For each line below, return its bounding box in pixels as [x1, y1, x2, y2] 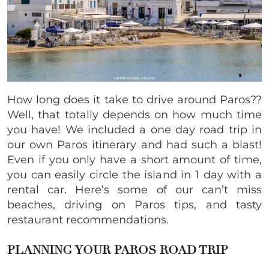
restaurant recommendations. [7, 213, 172, 226]
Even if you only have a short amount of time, [7, 153, 262, 166]
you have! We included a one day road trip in [7, 122, 262, 136]
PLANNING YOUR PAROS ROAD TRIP [7, 242, 228, 258]
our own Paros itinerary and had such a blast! [7, 138, 262, 151]
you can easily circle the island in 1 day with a [7, 168, 262, 181]
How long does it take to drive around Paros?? [7, 92, 262, 106]
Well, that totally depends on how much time [7, 107, 262, 121]
